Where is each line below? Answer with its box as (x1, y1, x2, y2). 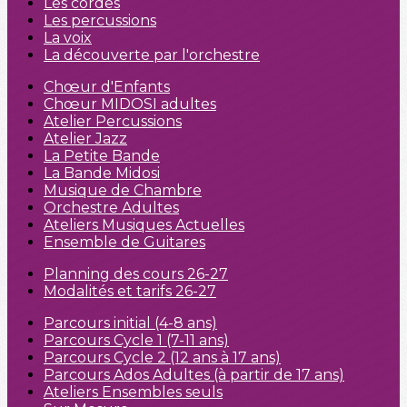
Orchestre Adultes (44, 199, 179, 216)
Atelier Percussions (44, 113, 182, 130)
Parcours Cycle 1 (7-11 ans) (44, 332, 229, 349)
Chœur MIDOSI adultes (44, 95, 216, 113)
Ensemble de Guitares (44, 233, 205, 251)
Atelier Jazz (44, 130, 127, 147)
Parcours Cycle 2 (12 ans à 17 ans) (44, 349, 281, 366)
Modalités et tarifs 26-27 (44, 283, 216, 300)
